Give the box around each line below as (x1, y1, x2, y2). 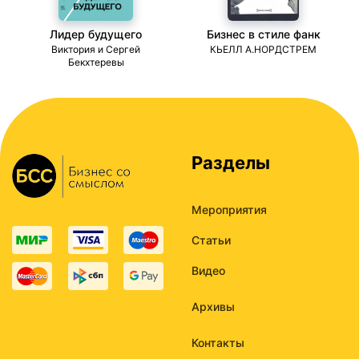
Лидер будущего (50, 26, 142, 41)
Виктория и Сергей (51, 43, 140, 56)
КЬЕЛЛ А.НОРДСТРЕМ (210, 43, 317, 56)
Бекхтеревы (67, 56, 124, 69)
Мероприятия (192, 203, 267, 217)
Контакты (192, 336, 244, 350)
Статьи (192, 233, 231, 248)
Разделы (192, 152, 270, 174)
